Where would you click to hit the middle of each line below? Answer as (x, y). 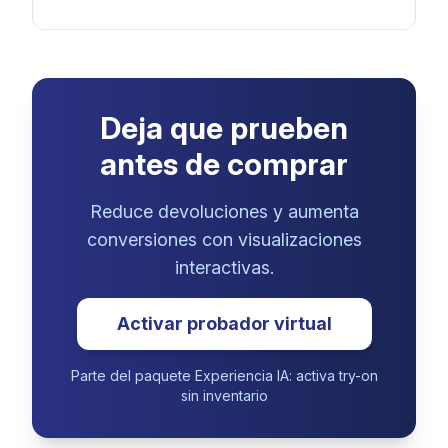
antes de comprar (224, 163)
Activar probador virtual (224, 323)
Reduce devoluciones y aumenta (224, 211)
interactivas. (224, 267)
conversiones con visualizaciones (224, 239)
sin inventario (224, 395)
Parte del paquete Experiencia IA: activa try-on (224, 375)
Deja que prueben (224, 127)
